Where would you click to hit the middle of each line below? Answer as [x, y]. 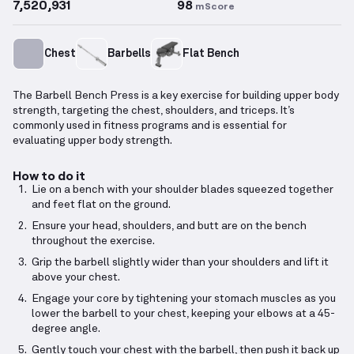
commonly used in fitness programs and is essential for [150, 126]
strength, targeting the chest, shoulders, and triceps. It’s [154, 111]
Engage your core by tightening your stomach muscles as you [184, 299]
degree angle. [66, 329]
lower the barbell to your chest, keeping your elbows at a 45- [183, 314]
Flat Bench [211, 53]
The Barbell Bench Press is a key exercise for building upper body [176, 96]
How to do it [49, 175]
